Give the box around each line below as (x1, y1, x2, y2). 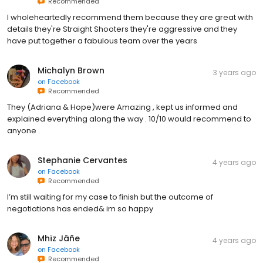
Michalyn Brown (38, 65, 104, 77)
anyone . (7, 125, 40, 137)
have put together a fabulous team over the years (7, 35, 197, 47)
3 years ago (213, 68, 256, 78)
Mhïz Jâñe (38, 232, 80, 245)
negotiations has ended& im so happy (7, 203, 153, 215)
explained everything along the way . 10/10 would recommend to (7, 113, 251, 125)
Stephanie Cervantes (38, 154, 127, 167)
